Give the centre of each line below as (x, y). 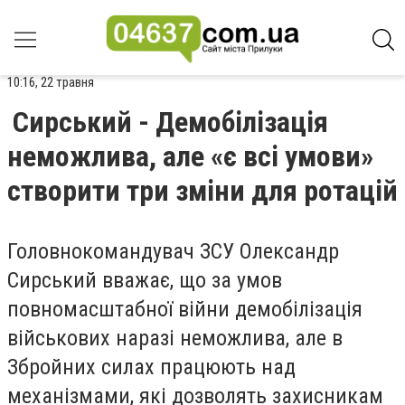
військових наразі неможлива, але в (175, 338)
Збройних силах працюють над (151, 367)
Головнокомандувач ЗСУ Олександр (173, 251)
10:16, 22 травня (51, 82)
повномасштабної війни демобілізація (185, 309)
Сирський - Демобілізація (170, 122)
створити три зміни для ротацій (202, 191)
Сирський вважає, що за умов (145, 280)
